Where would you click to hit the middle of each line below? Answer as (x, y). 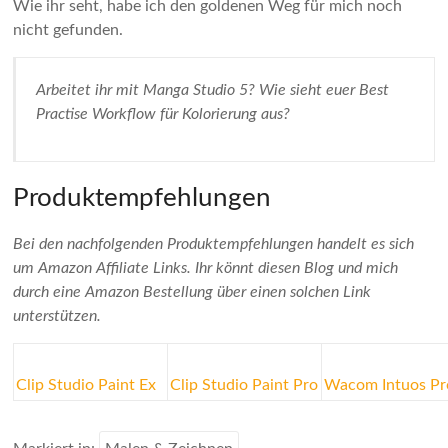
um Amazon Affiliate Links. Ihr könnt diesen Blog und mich (206, 268)
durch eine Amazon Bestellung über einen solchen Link (192, 292)
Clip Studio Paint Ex (86, 385)
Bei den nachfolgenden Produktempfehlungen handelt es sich (214, 244)
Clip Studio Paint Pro (244, 385)
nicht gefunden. (68, 30)
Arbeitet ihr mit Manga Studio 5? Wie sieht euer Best (213, 90)
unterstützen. (57, 316)
